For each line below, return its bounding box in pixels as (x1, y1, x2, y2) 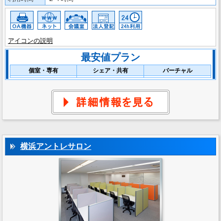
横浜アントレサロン (20, 142, 91, 151)
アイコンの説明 (8, 37, 53, 44)
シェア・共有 (92, 67, 128, 74)
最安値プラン (81, 51, 140, 63)
